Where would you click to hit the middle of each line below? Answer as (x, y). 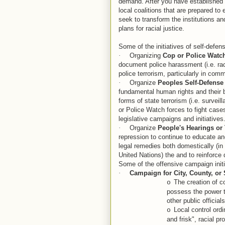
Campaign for (150, 173)
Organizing (146, 55)
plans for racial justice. (151, 28)
